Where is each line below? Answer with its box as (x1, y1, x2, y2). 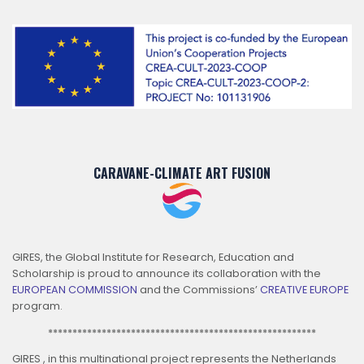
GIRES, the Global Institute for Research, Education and (12, 249, 294, 264)
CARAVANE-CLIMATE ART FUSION (93, 162, 271, 183)
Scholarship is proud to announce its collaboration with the (12, 266, 321, 280)
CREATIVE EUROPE (260, 282, 349, 297)
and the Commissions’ (137, 282, 260, 297)
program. (12, 298, 63, 313)
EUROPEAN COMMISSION (12, 282, 137, 297)
